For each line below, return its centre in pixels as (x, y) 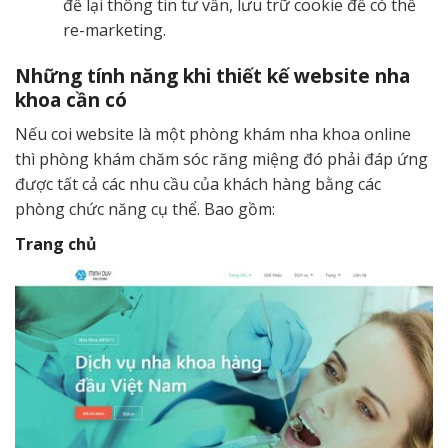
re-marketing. (114, 30)
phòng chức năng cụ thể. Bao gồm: (145, 208)
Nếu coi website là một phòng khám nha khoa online (213, 133)
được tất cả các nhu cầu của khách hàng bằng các (198, 183)
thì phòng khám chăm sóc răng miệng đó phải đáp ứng (221, 158)
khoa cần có (73, 100)
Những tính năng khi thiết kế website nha (212, 76)
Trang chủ (56, 243)
